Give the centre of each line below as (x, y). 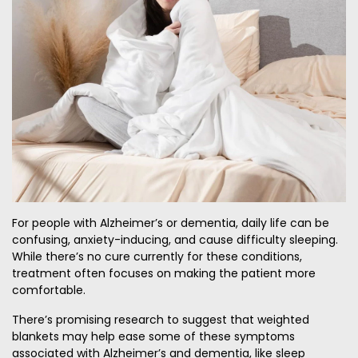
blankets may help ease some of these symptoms (153, 337)
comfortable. (49, 290)
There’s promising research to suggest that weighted (161, 320)
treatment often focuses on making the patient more (164, 274)
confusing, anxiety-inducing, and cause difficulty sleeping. (175, 240)
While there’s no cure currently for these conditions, (157, 257)
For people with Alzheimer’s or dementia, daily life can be (171, 223)
